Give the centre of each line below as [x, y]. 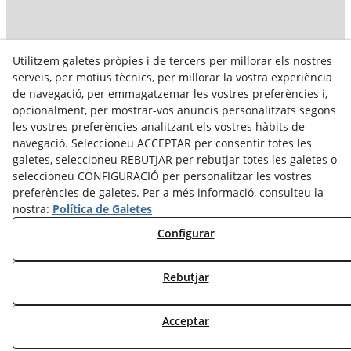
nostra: [33, 209]
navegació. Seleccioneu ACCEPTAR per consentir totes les [162, 143]
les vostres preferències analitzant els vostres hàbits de [159, 127]
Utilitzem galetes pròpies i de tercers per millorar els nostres [172, 61]
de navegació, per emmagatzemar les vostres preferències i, [170, 94]
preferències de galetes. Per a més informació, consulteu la [168, 192]
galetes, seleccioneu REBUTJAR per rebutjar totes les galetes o [175, 159]
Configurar [186, 233]
